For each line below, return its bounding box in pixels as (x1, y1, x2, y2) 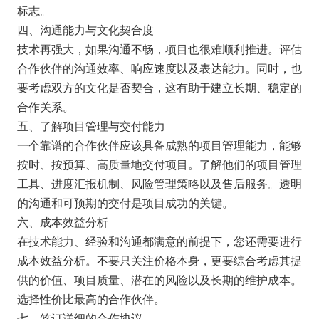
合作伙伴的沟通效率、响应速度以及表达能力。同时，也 (16, 59, 302, 75)
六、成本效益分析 (16, 213, 108, 229)
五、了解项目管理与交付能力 (16, 117, 165, 133)
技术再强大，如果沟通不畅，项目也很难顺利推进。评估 (16, 40, 302, 56)
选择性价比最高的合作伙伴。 (16, 290, 165, 306)
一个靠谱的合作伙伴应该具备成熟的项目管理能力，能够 (16, 136, 302, 152)
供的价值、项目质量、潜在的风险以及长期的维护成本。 (16, 271, 302, 287)
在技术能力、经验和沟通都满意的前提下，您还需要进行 (16, 232, 302, 249)
